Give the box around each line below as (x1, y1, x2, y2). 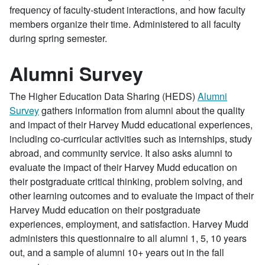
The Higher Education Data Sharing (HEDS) (9, 89, 198, 103)
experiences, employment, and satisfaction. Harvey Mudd (9, 217, 248, 231)
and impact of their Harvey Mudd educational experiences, (9, 118, 253, 131)
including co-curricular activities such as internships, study (9, 132, 252, 146)
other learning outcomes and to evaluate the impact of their (9, 189, 254, 202)
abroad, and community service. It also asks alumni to (9, 146, 232, 160)
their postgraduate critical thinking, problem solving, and (9, 174, 243, 188)
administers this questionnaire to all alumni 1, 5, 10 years (9, 231, 247, 245)
